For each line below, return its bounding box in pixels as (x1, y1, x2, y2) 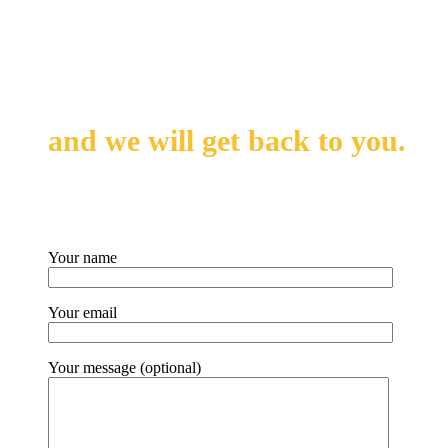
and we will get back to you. (48, 124, 406, 158)
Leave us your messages (48, 20, 353, 54)
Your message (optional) (48, 359, 201, 377)
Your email (48, 304, 117, 322)
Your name (48, 249, 117, 267)
